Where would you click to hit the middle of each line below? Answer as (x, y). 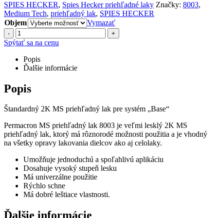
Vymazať (101, 22)
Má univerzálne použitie (60, 177)
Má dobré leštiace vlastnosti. (67, 195)
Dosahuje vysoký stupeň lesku (70, 168)
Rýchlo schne (44, 186)
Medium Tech (25, 13)
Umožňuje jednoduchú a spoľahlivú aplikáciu (93, 160)
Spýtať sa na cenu (31, 42)
